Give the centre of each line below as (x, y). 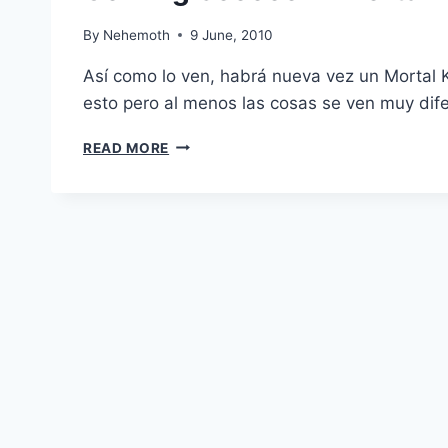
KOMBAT (199, 226)
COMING (199, 142)
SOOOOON (207, 163)
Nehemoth (137, 34)
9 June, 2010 (232, 34)
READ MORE (126, 147)
